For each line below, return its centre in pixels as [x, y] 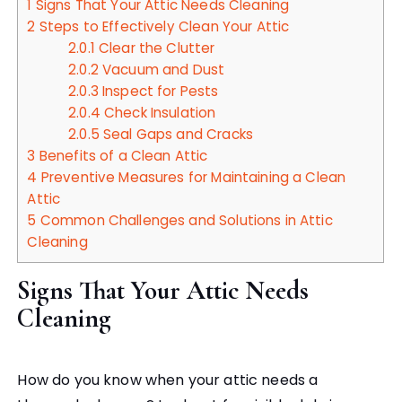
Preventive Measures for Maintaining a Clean [192, 178]
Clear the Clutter [155, 48]
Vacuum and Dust [162, 70]
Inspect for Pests [158, 92]
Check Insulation [158, 113]
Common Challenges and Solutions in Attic [184, 221]
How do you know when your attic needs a [168, 380]
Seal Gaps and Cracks [176, 135]
